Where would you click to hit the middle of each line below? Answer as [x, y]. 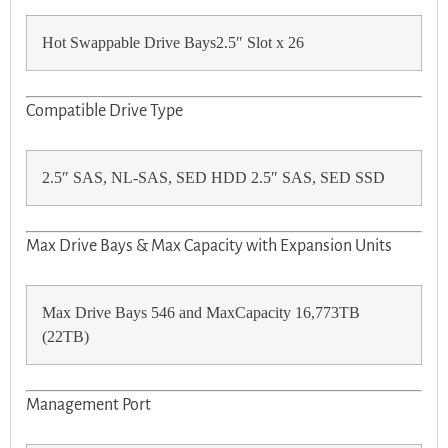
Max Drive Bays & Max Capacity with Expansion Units [209, 246]
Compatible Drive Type [104, 111]
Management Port [88, 405]
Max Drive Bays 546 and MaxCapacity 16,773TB [201, 313]
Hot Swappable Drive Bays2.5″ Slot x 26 [173, 43]
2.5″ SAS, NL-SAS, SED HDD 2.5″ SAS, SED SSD [213, 178]
